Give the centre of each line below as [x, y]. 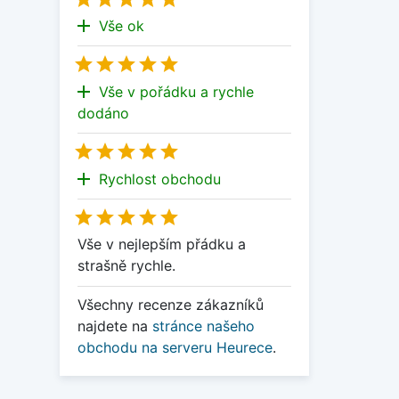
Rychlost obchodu [160, 179]
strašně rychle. [126, 266]
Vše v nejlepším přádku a [162, 244]
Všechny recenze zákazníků [171, 304]
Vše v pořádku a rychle [176, 91]
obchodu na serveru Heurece [175, 347]
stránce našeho [204, 326]
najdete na [115, 326]
